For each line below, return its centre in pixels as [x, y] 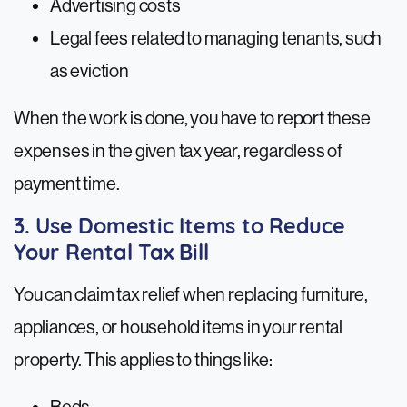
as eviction [89, 72]
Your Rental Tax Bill [111, 255]
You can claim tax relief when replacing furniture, [191, 295]
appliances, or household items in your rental [178, 328]
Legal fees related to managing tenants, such [216, 39]
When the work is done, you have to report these [192, 119]
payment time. [67, 184]
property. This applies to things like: [143, 361]
